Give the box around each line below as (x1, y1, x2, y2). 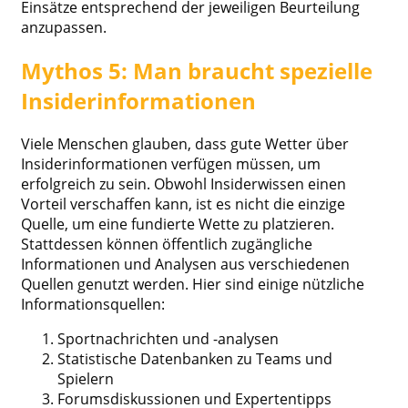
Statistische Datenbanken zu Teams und (57, 349, 332, 370)
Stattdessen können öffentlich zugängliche (21, 234, 312, 255)
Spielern (57, 369, 114, 390)
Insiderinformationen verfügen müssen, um (21, 154, 321, 175)
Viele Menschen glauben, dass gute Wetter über (21, 134, 349, 155)
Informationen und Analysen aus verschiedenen (21, 254, 350, 275)
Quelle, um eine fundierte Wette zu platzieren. (21, 214, 334, 235)
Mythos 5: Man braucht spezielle (21, 56, 372, 87)
